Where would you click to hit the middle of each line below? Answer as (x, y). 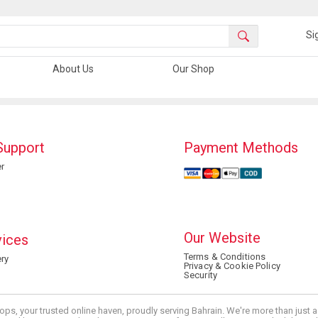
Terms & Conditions (225, 257)
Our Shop (194, 69)
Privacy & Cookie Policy (232, 266)
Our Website (222, 238)
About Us (73, 69)
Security (201, 275)
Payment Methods (241, 148)
